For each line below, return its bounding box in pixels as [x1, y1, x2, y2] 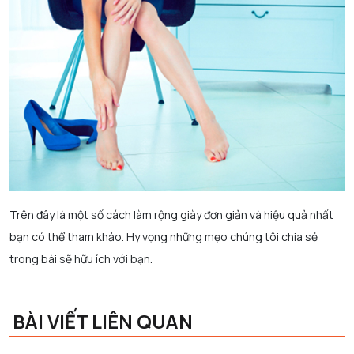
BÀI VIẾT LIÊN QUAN [13, 308, 193, 335]
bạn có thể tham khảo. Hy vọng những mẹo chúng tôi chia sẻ [9, 229, 318, 245]
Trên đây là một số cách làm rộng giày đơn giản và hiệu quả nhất [9, 207, 333, 223]
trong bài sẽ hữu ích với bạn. [9, 251, 153, 267]
